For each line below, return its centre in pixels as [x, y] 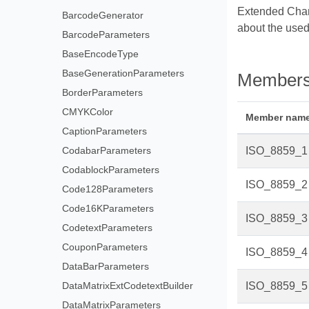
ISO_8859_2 [276, 185]
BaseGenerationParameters [123, 73]
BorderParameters [102, 92]
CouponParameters [104, 247]
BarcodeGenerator [102, 15]
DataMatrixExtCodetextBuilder [127, 286]
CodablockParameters [110, 170]
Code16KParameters [108, 208]
